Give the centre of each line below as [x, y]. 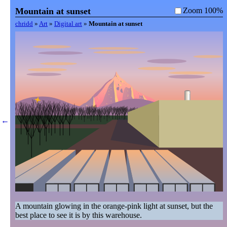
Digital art [68, 24]
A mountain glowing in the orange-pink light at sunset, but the [114, 206]
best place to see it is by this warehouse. [79, 215]
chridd [24, 24]
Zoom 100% [203, 11]
